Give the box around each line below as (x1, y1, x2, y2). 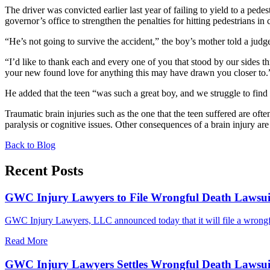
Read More (5, 236, 48, 246)
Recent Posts (5, 162, 83, 178)
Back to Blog (5, 139, 55, 150)
